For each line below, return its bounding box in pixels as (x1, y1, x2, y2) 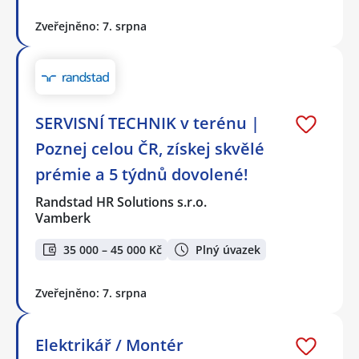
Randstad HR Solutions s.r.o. (35, 193, 208, 212)
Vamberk (35, 209, 91, 228)
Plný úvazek (196, 241, 260, 257)
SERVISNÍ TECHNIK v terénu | (35, 112, 260, 135)
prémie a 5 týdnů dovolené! (35, 163, 248, 186)
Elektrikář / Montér (35, 334, 184, 357)
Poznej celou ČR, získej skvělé (35, 138, 264, 160)
